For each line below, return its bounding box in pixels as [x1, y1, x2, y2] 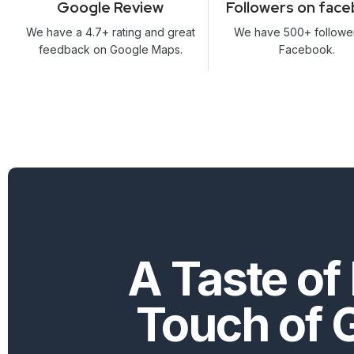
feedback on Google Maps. [38, 43, 183, 57]
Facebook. [278, 43, 335, 57]
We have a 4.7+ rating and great [25, 25, 195, 40]
